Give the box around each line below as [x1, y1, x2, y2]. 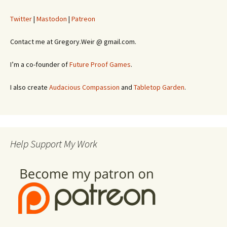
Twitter [10, 14, 32, 23]
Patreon [71, 14, 95, 23]
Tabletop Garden [134, 83, 184, 92]
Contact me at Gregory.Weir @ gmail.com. [10, 37, 136, 46]
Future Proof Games [69, 60, 131, 69]
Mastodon [36, 14, 67, 23]
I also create [10, 83, 49, 92]
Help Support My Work [10, 137, 97, 150]
